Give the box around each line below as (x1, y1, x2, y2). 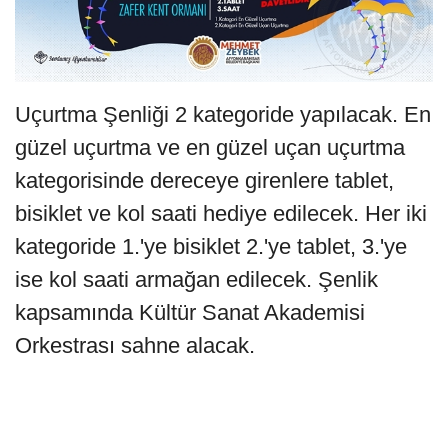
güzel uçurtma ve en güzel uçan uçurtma (15, 134, 405, 160)
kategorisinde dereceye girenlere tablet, (15, 167, 394, 193)
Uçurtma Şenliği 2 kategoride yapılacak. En (15, 101, 431, 127)
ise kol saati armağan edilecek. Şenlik (15, 266, 378, 292)
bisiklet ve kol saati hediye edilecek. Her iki (15, 200, 427, 226)
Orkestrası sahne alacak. (15, 332, 261, 358)
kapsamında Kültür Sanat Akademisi (15, 299, 365, 325)
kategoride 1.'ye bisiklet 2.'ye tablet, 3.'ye (15, 233, 407, 259)
